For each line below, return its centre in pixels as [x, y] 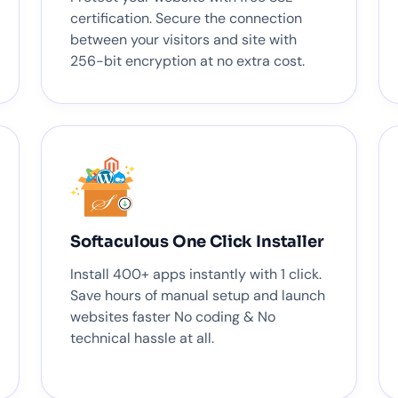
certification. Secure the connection [186, 18]
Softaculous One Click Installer [197, 242]
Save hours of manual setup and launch [198, 296]
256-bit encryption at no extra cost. [187, 60]
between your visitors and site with [183, 39]
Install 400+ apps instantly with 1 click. [196, 275]
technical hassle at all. [142, 338]
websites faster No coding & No [173, 317]
